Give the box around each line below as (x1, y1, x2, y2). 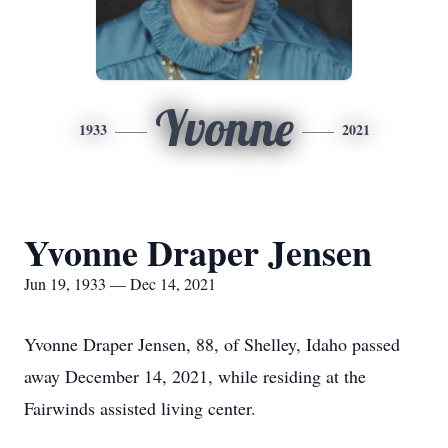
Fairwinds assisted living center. (24, 396, 256, 420)
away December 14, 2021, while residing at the (24, 364, 366, 388)
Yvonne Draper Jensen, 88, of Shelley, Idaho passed (24, 332, 400, 356)
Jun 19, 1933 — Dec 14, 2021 (24, 273, 216, 294)
